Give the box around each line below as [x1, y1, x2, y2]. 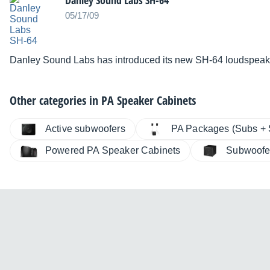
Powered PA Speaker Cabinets [45, 145, 181, 156]
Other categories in [10, 92, 101, 109]
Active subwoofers [45, 124, 125, 134]
